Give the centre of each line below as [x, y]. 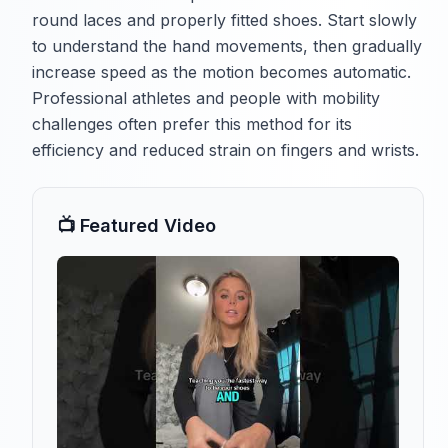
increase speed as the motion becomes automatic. [221, 72]
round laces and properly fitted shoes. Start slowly [224, 20]
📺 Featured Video [136, 226]
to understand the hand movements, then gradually [227, 46]
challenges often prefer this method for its [192, 124]
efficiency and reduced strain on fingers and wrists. [225, 150]
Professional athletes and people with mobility [206, 98]
